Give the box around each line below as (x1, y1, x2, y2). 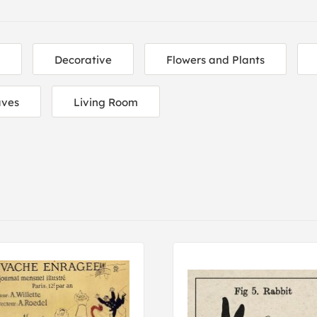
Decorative (54, 53, 112, 67)
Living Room (74, 96, 138, 109)
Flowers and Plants (166, 53, 265, 67)
